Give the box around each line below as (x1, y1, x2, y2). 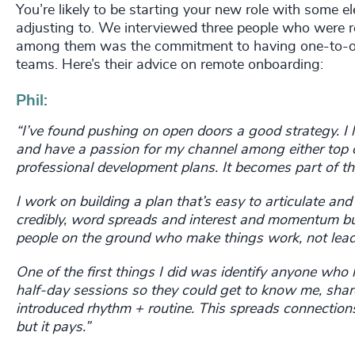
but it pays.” (16, 320, 90, 335)
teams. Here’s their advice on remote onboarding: (16, 58, 323, 73)
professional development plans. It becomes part (16, 161, 325, 176)
